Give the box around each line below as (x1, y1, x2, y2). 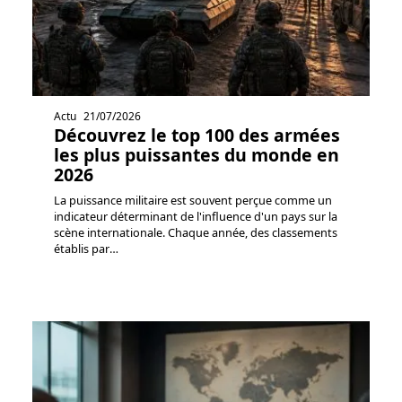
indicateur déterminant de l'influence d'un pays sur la (54, 208, 337, 225)
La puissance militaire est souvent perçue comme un (54, 192, 332, 209)
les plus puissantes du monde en (54, 143, 339, 168)
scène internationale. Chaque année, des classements (54, 224, 337, 241)
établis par (54, 240, 109, 258)
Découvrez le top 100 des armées (54, 123, 340, 148)
